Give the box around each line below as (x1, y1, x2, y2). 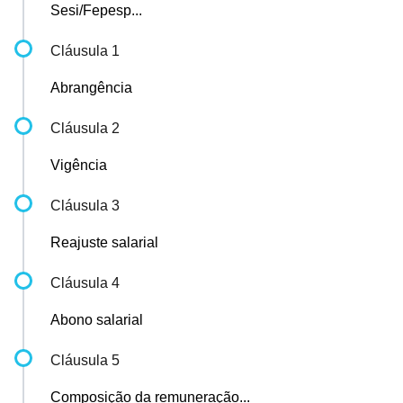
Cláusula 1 (50, 43, 120, 58)
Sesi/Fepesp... (50, 3, 142, 18)
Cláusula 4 (50, 275, 120, 291)
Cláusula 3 (50, 198, 120, 213)
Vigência (50, 157, 107, 173)
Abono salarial (50, 312, 143, 327)
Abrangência (50, 80, 132, 95)
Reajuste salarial (50, 235, 158, 250)
